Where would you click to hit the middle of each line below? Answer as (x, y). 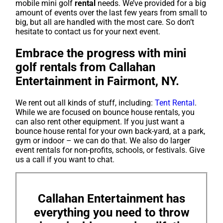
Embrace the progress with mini (101, 54)
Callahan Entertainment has (111, 198)
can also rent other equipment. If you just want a (100, 122)
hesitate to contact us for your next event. (88, 32)
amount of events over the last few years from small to (111, 13)
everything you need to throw (111, 212)
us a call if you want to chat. (65, 160)
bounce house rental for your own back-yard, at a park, (111, 131)
